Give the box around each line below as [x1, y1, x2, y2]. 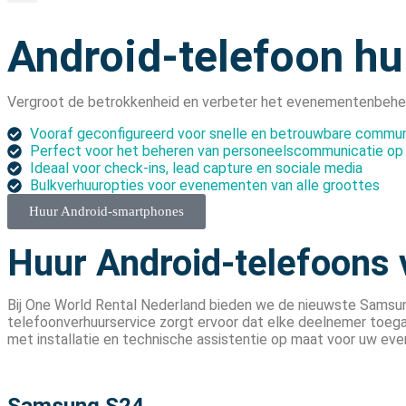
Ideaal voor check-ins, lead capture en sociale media [30, 159, 362, 178]
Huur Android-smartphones [29, 204, 184, 219]
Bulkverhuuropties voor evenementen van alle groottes [30, 177, 380, 195]
